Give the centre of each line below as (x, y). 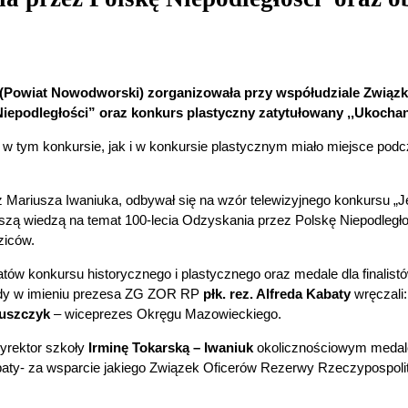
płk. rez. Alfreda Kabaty (277, 293)
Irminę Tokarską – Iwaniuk (171, 347)
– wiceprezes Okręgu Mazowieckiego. (166, 313)
